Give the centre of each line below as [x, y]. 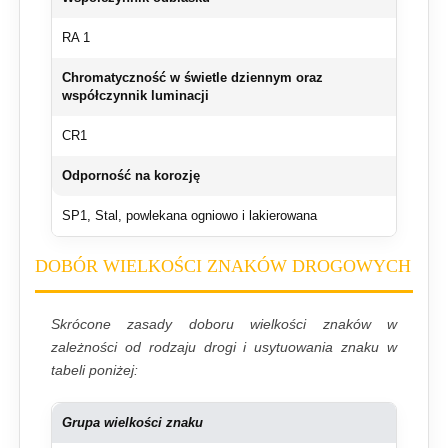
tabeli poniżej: [94, 370]
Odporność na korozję [131, 176]
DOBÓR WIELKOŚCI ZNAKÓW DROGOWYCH [223, 266]
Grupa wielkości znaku [132, 423]
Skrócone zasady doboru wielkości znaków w [224, 324]
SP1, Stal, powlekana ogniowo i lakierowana [189, 216]
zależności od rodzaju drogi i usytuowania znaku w [224, 347]
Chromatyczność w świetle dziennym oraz [192, 78]
